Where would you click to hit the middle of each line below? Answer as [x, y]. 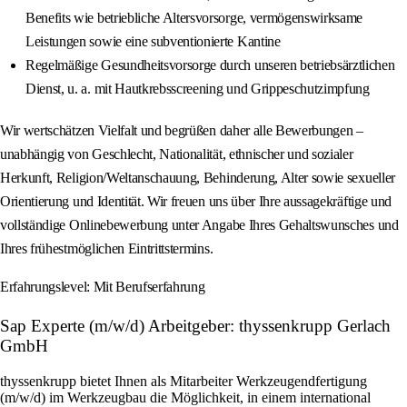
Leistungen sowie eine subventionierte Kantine [153, 42]
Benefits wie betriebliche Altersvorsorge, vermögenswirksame [194, 18]
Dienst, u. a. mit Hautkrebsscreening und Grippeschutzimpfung [198, 89]
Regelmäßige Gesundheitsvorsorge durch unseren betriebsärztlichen [210, 65]
